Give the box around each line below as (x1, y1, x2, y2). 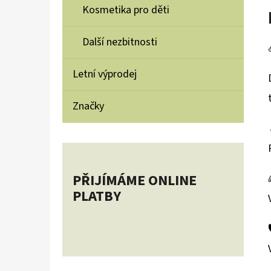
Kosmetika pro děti (82, 2, 169, 18)
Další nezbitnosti (82, 34, 157, 50)
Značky (73, 99, 104, 114)
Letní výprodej (73, 67, 137, 82)
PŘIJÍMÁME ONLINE (73, 170, 197, 192)
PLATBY (73, 186, 121, 207)
